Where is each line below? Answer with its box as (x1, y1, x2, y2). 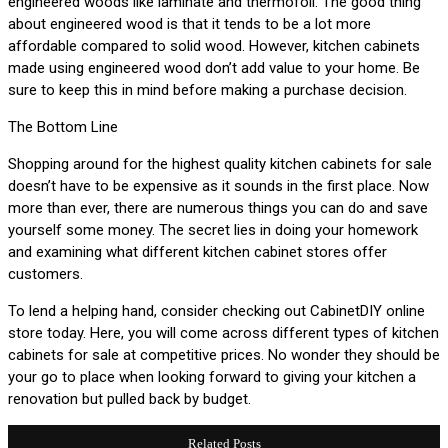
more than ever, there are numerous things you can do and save (8, 198, 428, 217)
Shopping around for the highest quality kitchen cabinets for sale (8, 154, 432, 173)
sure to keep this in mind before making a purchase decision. (8, 80, 407, 99)
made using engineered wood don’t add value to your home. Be (8, 58, 420, 77)
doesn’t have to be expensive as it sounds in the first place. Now (8, 176, 429, 195)
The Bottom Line (8, 117, 118, 136)
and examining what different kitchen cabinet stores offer (8, 242, 387, 261)
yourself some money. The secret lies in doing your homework (8, 220, 418, 239)
